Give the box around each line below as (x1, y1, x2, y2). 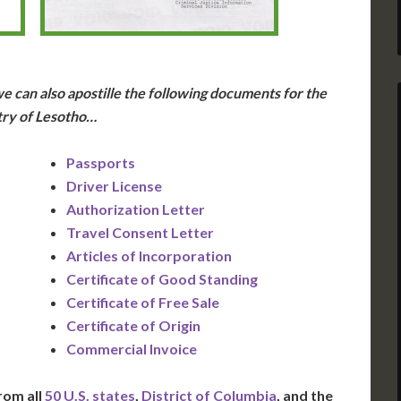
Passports (66, 154, 135, 172)
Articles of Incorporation (66, 247, 232, 265)
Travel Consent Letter (66, 224, 214, 242)
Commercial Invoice (66, 340, 197, 358)
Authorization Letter (66, 200, 205, 218)
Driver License (66, 177, 162, 195)
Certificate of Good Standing (66, 270, 258, 288)
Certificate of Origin (66, 317, 200, 335)
